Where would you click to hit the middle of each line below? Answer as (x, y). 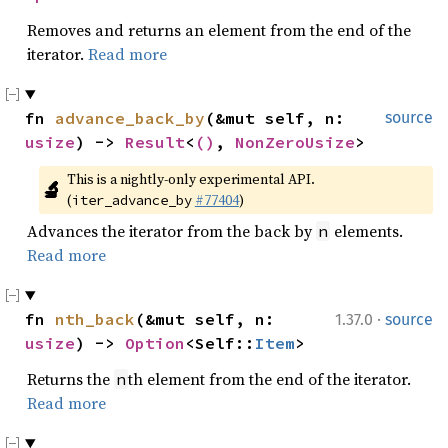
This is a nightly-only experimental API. (190, 179)
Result (155, 142)
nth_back (95, 319)
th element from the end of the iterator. (269, 379)
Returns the (70, 379)
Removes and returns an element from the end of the (219, 30)
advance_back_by (130, 118)
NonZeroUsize (295, 142)
